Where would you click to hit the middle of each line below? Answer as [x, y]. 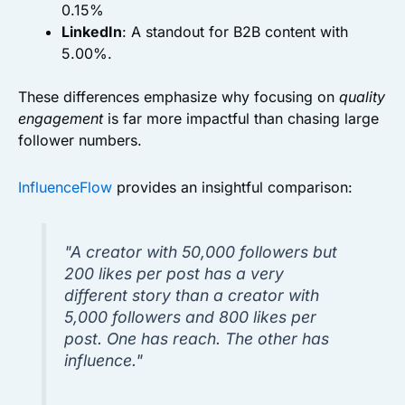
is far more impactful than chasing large [241, 119]
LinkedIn [92, 32]
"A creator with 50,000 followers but [201, 252]
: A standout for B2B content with [235, 32]
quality [362, 97]
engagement [61, 119]
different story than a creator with [192, 296]
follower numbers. [80, 141]
